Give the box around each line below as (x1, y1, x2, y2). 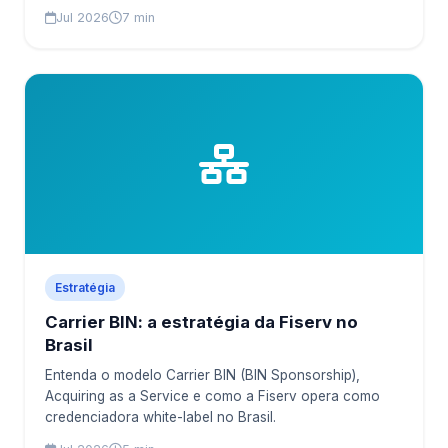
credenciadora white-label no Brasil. (45, 409, 276, 425)
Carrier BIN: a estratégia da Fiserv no (45, 312, 358, 332)
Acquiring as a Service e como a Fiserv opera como (45, 388, 380, 404)
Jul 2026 (56, 10, 109, 25)
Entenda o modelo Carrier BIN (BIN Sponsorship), (45, 367, 360, 383)
